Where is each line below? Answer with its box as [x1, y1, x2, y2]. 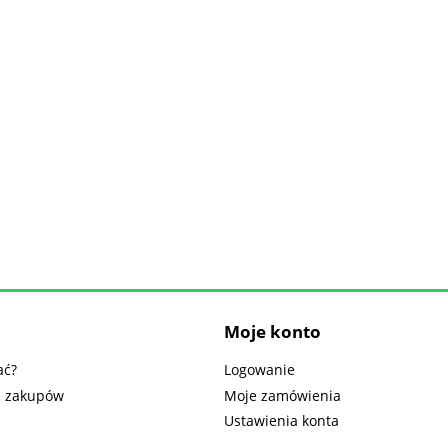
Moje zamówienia [224, 385, 341, 405]
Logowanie [224, 359, 295, 379]
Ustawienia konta [224, 411, 339, 431]
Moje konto [224, 319, 321, 343]
